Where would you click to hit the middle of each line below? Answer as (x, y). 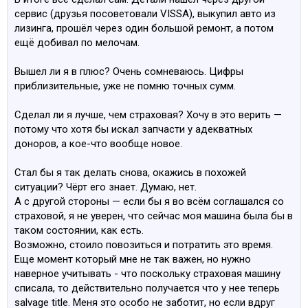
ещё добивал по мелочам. (77, 43)
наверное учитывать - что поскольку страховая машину (147, 274)
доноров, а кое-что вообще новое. (98, 144)
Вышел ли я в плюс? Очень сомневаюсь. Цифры (129, 71)
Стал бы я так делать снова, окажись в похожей (130, 173)
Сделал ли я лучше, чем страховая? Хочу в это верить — (148, 115)
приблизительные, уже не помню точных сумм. (125, 86)
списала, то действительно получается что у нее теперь (147, 288)
